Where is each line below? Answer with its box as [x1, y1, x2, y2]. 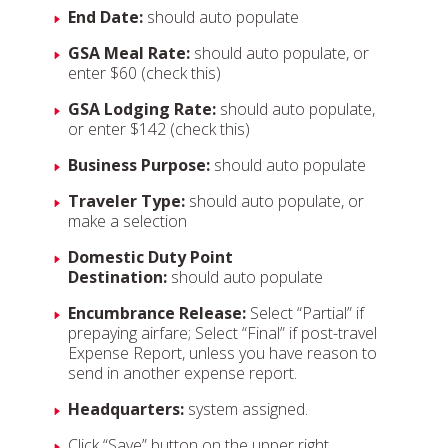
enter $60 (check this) [68, 62, 221, 84]
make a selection [68, 210, 187, 232]
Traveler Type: [68, 190, 189, 212]
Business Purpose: [68, 154, 214, 176]
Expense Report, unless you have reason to [68, 342, 377, 364]
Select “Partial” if [246, 302, 364, 324]
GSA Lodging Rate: [68, 98, 216, 120]
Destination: [68, 266, 171, 288]
